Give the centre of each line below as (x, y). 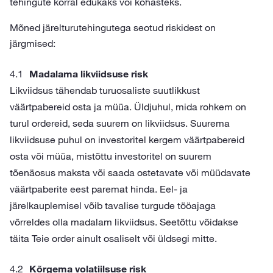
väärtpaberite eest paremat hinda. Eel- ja (99, 189)
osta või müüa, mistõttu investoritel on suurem (111, 156)
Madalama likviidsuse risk (89, 74)
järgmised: (33, 43)
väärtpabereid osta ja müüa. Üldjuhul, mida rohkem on (128, 107)
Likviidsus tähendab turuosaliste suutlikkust (105, 90)
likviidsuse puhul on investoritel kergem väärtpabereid (127, 140)
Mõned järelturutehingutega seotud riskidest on (113, 27)
